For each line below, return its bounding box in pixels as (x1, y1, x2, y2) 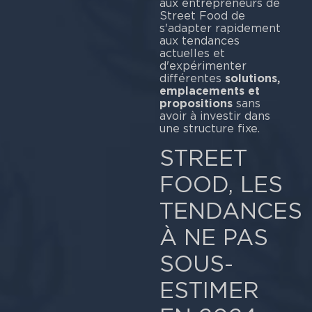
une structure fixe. (159, 121, 260, 135)
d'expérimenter (159, 58, 247, 72)
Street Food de (159, 8, 245, 22)
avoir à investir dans (159, 109, 270, 123)
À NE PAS (159, 224, 268, 251)
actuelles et (159, 46, 225, 60)
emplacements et (159, 84, 260, 97)
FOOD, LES (159, 171, 283, 198)
